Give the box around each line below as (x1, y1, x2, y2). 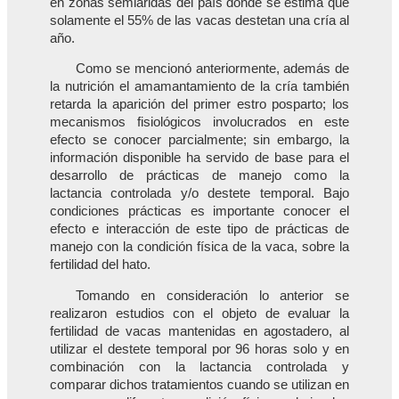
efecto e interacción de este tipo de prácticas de (50, 222, 349, 237)
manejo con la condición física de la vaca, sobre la (50, 240, 349, 255)
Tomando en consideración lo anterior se (76, 288, 349, 303)
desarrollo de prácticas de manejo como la (50, 168, 349, 183)
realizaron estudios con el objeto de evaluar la (50, 305, 349, 321)
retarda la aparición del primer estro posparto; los (50, 97, 349, 112)
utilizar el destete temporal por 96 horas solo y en (50, 341, 349, 356)
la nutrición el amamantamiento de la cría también (50, 79, 349, 94)
